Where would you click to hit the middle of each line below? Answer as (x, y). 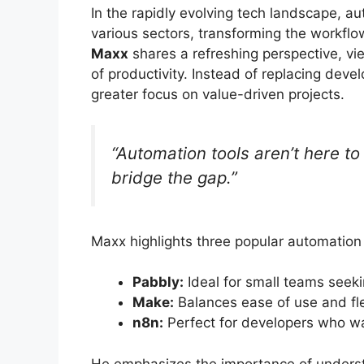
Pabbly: (158, 282)
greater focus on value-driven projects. (218, 94)
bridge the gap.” (174, 178)
